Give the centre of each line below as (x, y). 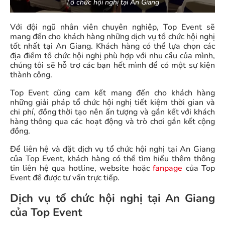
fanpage (168, 168)
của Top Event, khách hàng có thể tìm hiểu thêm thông (113, 159)
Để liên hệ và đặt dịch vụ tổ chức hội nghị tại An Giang (113, 149)
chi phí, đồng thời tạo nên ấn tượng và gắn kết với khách (113, 112)
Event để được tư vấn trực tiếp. (65, 178)
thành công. (31, 75)
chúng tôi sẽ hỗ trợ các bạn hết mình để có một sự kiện (113, 66)
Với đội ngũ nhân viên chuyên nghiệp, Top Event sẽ (113, 27)
